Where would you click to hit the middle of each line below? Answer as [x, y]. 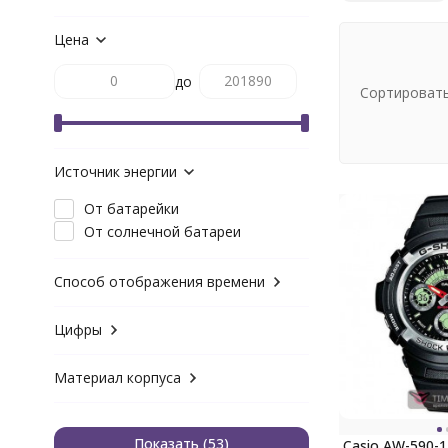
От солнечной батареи [162, 231]
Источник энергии [115, 172]
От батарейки [131, 208]
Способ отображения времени [159, 281]
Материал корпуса [117, 377]
